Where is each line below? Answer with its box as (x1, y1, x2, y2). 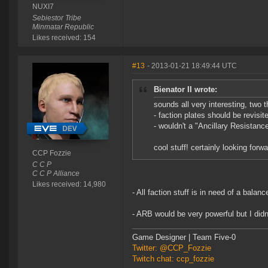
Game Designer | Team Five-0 (132, 233, 236, 242)
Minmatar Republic (32, 23, 94, 32)
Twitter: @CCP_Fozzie (132, 243, 211, 253)
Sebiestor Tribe (32, 14, 81, 23)
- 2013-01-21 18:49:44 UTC (147, 62, 237, 71)
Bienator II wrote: (154, 85, 217, 95)
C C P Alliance (32, 169, 80, 178)
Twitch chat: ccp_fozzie (132, 254, 214, 264)
